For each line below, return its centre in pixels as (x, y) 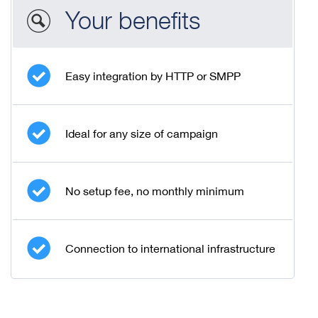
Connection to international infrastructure (170, 248)
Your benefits (133, 20)
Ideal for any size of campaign (142, 133)
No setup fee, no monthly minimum (155, 191)
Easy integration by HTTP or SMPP (153, 76)
